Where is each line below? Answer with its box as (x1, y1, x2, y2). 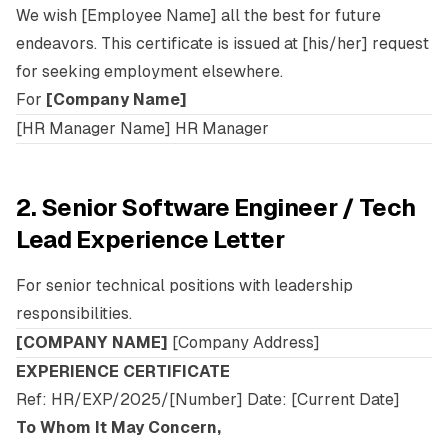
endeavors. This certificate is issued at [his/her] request (16, 34, 429, 53)
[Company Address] (168, 333, 320, 352)
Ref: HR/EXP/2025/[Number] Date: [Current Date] (16, 390, 400, 409)
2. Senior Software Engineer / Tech (16, 194, 416, 221)
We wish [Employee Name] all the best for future (16, 6, 381, 25)
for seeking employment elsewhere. (16, 62, 283, 81)
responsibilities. (16, 304, 132, 323)
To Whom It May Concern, (16, 418, 221, 437)
